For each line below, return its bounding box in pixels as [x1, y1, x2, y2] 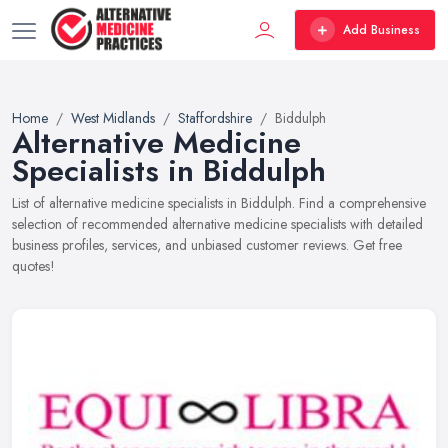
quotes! [12, 256, 55, 276]
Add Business [343, 20, 420, 39]
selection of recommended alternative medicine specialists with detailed [12, 214, 423, 234]
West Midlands [71, 108, 155, 128]
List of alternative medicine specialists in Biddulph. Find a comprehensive [12, 193, 426, 213]
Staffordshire [178, 108, 252, 128]
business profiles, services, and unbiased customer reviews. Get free [12, 235, 402, 255]
